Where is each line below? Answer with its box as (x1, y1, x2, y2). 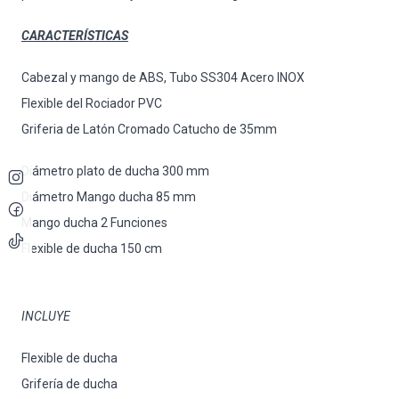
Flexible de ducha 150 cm (21, 241, 162, 256)
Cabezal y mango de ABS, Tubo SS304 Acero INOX (21, 70, 305, 85)
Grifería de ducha (21, 377, 118, 392)
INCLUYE (21, 309, 70, 324)
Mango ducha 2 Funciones (21, 216, 167, 231)
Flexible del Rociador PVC (21, 96, 162, 111)
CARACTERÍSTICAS (21, 28, 128, 44)
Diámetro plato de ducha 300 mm (21, 164, 209, 179)
